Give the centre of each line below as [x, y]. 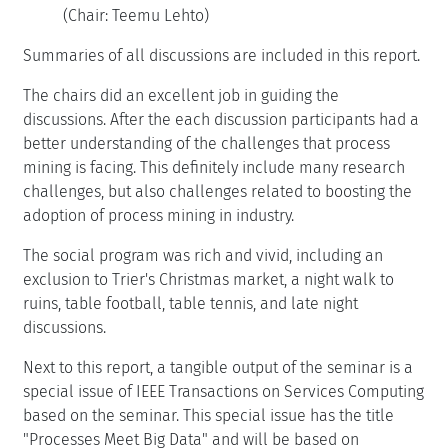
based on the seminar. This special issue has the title [208, 415]
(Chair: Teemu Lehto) [136, 15]
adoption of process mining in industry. [158, 215]
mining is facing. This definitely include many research [214, 167]
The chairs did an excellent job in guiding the [181, 95]
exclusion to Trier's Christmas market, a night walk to [208, 279]
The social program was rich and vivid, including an [203, 255]
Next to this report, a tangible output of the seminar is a [218, 367]
